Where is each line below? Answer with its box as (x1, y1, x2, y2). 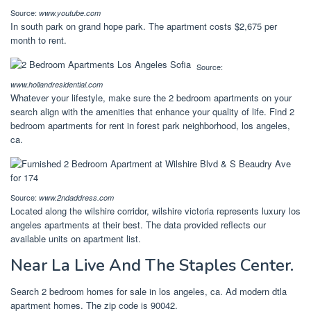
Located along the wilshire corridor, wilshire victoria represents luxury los (10, 204, 301, 218)
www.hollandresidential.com (10, 79, 103, 90)
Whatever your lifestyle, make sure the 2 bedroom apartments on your (10, 91, 292, 105)
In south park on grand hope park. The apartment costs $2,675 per (10, 19, 277, 33)
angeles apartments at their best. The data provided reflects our (10, 218, 266, 232)
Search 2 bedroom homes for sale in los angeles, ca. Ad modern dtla (10, 285, 287, 299)
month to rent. (10, 33, 67, 47)
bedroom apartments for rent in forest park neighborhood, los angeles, (10, 119, 290, 133)
